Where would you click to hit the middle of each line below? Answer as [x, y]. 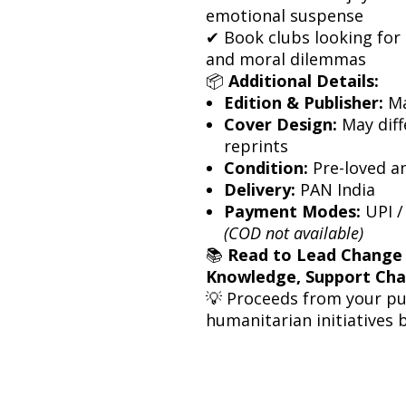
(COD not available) [294, 232]
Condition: [266, 167]
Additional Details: [304, 80]
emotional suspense [285, 15]
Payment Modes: [292, 211]
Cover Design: [280, 124]
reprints [256, 145]
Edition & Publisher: [304, 102]
